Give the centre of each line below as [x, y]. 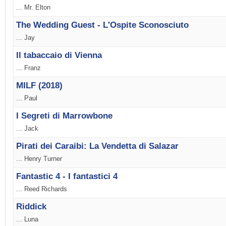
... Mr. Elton [33, 8]
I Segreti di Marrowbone [64, 116]
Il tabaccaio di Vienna [59, 55]
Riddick [31, 207]
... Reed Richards [42, 189]
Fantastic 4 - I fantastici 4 [67, 177]
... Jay [25, 38]
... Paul [27, 98]
